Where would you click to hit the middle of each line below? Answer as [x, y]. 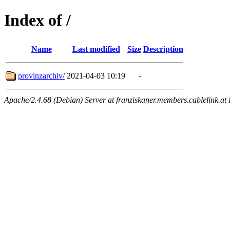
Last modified [96, 49]
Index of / [37, 20]
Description [163, 49]
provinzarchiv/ [41, 75]
